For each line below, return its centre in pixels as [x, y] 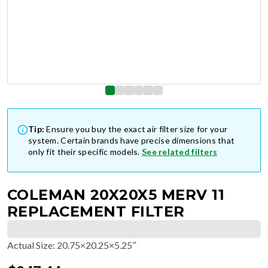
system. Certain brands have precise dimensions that [132, 140]
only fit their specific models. [84, 152]
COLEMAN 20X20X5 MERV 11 [116, 195]
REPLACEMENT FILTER [96, 211]
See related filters [179, 152]
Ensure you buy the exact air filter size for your [137, 129]
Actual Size [30, 245]
